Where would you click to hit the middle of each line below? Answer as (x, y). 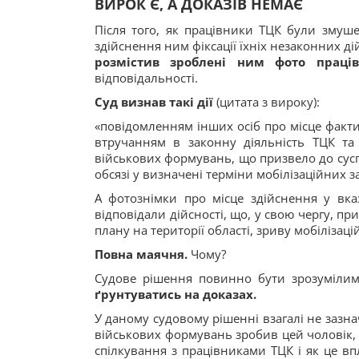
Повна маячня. (143, 254)
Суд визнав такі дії (154, 102)
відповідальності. (146, 78)
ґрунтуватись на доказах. (175, 294)
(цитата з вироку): (266, 102)
